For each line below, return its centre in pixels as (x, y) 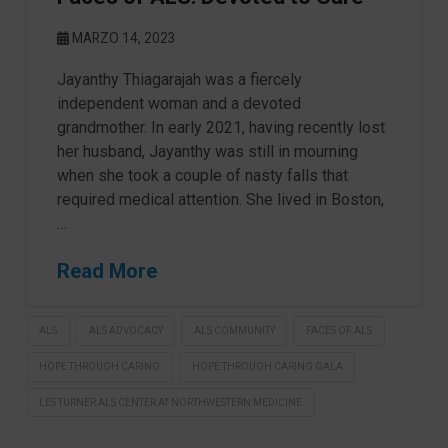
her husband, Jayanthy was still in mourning (207, 152)
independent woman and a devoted (178, 104)
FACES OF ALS (339, 331)
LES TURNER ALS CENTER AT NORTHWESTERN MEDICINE (171, 402)
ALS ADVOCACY (125, 331)
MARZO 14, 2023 (122, 38)
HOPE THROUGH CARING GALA (267, 366)
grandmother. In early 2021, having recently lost (220, 128)
